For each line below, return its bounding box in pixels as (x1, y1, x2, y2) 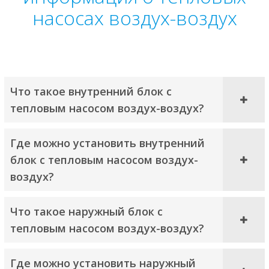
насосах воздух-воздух (32, 5, 237, 31)
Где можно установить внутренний (10, 136, 205, 151)
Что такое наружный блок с (10, 204, 163, 219)
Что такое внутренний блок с (10, 84, 172, 99)
